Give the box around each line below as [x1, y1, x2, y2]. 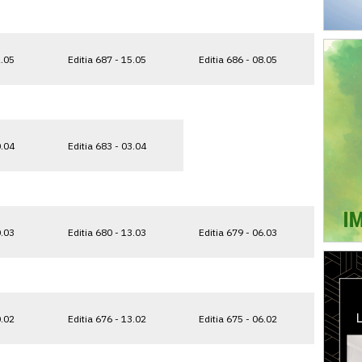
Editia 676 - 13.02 [67, 312, 146, 325]
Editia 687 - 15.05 [67, 53, 146, 65]
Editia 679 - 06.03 [199, 225, 277, 238]
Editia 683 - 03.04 [67, 139, 146, 152]
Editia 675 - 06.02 [199, 312, 277, 325]
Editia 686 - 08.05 [199, 53, 277, 65]
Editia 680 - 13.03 [67, 225, 146, 238]
